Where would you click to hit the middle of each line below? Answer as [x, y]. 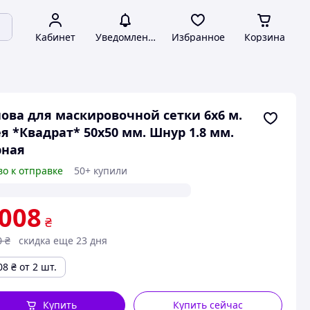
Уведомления [127, 37]
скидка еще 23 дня [63, 240]
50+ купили [100, 171]
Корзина [264, 37]
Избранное [198, 37]
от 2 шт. [38, 267]
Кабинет [55, 37]
